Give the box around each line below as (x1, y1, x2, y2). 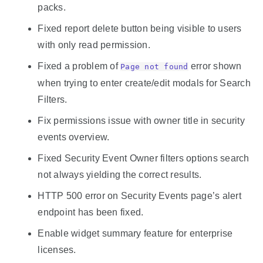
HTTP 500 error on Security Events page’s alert (38, 190, 241, 201)
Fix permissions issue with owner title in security (38, 115, 245, 126)
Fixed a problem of (38, 60, 121, 71)
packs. (38, 2, 66, 12)
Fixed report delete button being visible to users (38, 23, 242, 33)
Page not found (120, 62, 188, 71)
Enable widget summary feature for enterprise (38, 228, 233, 238)
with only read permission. (38, 39, 150, 50)
